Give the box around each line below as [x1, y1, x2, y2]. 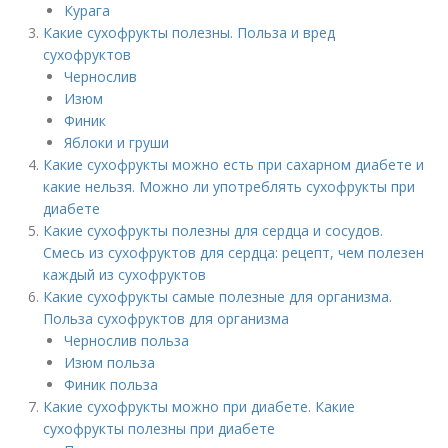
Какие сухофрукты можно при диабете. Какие [43, 397, 356, 416]
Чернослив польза [64, 331, 190, 350]
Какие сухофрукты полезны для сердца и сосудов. [43, 221, 384, 240]
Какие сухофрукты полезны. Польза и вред [43, 23, 336, 42]
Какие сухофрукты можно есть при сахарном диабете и [43, 155, 425, 174]
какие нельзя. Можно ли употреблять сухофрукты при [43, 177, 416, 196]
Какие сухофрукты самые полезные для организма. [43, 287, 393, 306]
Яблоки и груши [64, 133, 170, 152]
